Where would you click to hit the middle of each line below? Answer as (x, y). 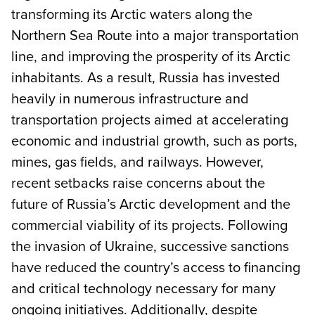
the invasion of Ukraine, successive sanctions (150, 245)
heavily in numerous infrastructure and (130, 98)
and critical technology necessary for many (143, 288)
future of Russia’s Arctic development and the (151, 203)
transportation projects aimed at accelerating (150, 119)
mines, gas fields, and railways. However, (137, 161)
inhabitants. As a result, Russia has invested (146, 77)
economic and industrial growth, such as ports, (154, 140)
